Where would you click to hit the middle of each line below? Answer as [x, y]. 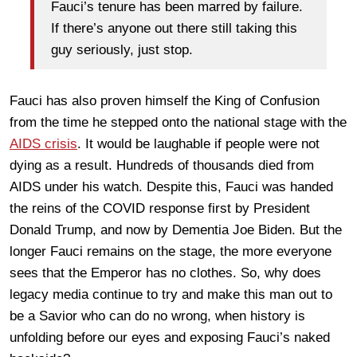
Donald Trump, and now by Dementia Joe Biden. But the [176, 229]
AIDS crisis [43, 143]
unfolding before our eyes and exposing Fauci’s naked [170, 337]
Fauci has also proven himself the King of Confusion [165, 100]
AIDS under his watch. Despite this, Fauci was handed [171, 186]
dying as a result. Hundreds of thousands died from [162, 165]
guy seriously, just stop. [122, 50]
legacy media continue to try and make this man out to [171, 294]
